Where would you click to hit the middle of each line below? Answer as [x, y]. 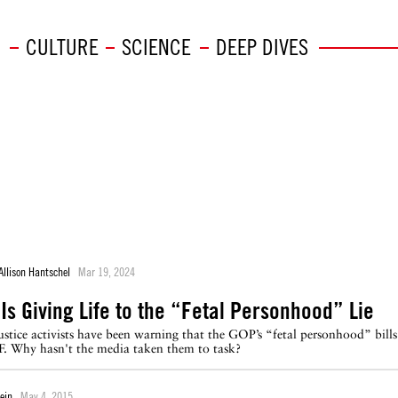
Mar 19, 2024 [107, 271]
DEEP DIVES [262, 47]
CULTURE [62, 47]
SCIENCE [156, 47]
